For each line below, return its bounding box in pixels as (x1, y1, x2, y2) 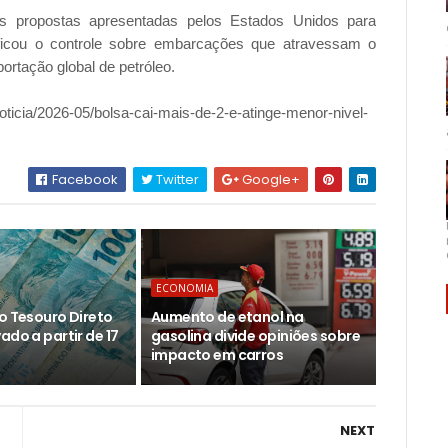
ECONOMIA (155, 281, 213, 296)
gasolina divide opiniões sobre (150, 326, 360, 347)
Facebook (49, 170, 119, 190)
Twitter (153, 170, 200, 190)
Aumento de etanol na (150, 307, 304, 328)
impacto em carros (150, 345, 284, 366)
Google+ (239, 170, 301, 190)
